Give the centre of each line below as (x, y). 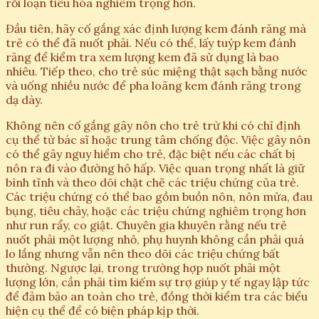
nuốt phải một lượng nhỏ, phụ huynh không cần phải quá (155, 240)
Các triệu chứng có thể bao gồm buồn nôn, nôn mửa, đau (159, 197)
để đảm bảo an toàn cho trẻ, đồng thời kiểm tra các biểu (157, 297)
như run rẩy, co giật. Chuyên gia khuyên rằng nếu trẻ (146, 225)
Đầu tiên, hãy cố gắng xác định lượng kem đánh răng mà (156, 29)
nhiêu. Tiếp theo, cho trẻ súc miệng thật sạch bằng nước (157, 72)
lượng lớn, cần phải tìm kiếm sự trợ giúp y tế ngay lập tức (158, 282)
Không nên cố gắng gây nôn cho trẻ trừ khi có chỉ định (153, 126)
